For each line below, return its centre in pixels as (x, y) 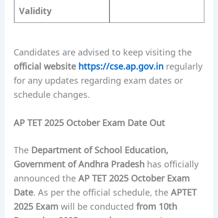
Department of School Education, (100, 150)
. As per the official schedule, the (102, 192)
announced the (46, 178)
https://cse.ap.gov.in (121, 66)
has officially (171, 164)
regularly (183, 66)
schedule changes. (52, 94)
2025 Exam (36, 206)
